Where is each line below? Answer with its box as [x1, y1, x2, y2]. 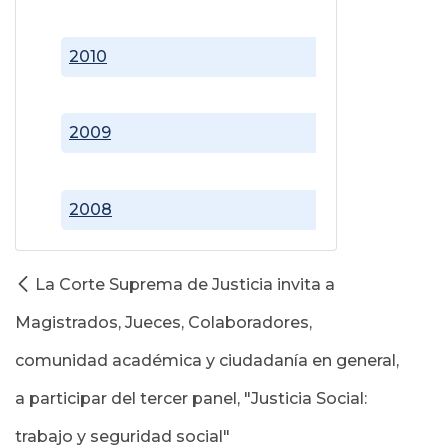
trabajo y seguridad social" [15, 426, 230, 446]
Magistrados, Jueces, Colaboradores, [15, 312, 312, 332]
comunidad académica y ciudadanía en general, [15, 350, 399, 370]
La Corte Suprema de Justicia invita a [35, 274, 335, 294]
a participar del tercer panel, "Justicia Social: [15, 388, 367, 408]
